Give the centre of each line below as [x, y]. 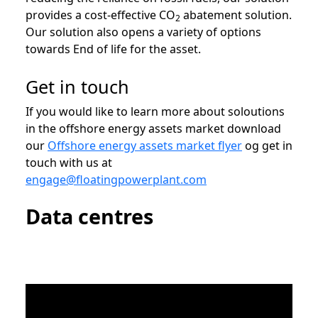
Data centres [89, 216]
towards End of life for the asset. [113, 49]
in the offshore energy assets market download [153, 128]
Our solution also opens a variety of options [143, 32]
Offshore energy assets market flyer [145, 146]
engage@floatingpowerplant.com [116, 180]
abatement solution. [236, 15]
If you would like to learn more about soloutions [155, 111]
